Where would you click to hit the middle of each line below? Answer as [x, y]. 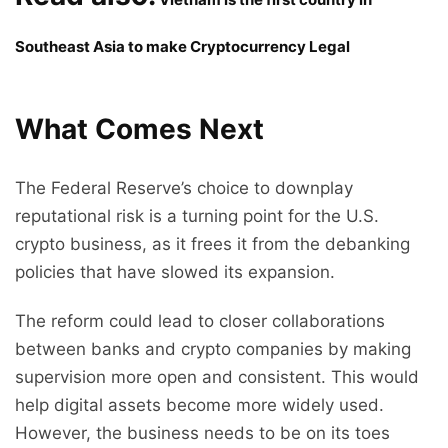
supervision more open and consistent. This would [217, 377]
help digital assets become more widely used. [199, 405]
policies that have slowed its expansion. [175, 272]
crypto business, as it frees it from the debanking [212, 244]
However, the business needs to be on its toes [202, 433]
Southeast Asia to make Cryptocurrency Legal [182, 47]
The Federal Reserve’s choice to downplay [184, 188]
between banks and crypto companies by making [213, 349]
